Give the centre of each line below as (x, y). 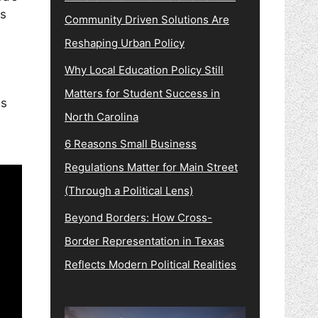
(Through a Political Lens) (129, 191)
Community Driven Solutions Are (147, 20)
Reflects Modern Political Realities (150, 264)
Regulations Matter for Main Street (151, 167)
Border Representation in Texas (144, 241)
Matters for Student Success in (142, 93)
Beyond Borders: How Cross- (138, 218)
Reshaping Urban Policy (125, 43)
